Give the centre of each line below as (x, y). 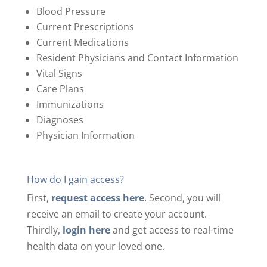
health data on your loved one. (95, 246)
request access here (97, 198)
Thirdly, (44, 230)
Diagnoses (60, 120)
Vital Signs (59, 73)
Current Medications (82, 42)
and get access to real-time (172, 230)
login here (86, 230)
